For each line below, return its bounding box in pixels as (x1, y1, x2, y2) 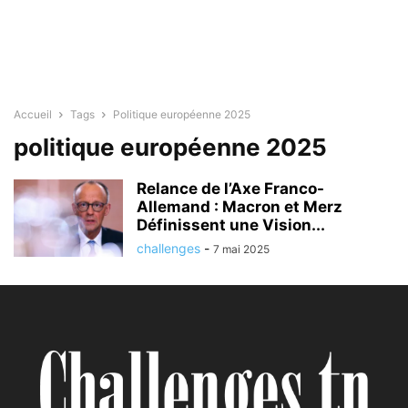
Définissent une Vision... (137, 216, 325, 234)
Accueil (14, 107, 52, 121)
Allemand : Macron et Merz (137, 198, 342, 216)
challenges (137, 240, 200, 256)
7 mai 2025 (213, 242, 270, 256)
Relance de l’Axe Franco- (137, 179, 324, 198)
